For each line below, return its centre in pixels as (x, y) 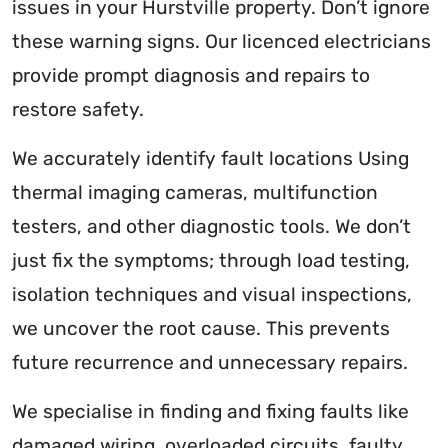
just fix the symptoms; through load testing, (211, 261)
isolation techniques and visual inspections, (212, 295)
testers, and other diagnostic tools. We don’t (211, 227)
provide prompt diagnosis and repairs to (191, 76)
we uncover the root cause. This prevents (201, 329)
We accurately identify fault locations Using (210, 159)
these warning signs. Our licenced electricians (221, 42)
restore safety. (78, 110)
